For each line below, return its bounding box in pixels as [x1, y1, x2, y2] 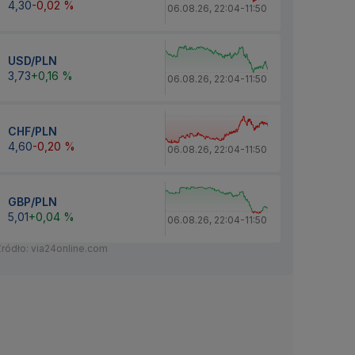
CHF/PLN [8, 124, 57, 138]
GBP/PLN [8, 194, 57, 208]
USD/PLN [8, 53, 57, 67]
